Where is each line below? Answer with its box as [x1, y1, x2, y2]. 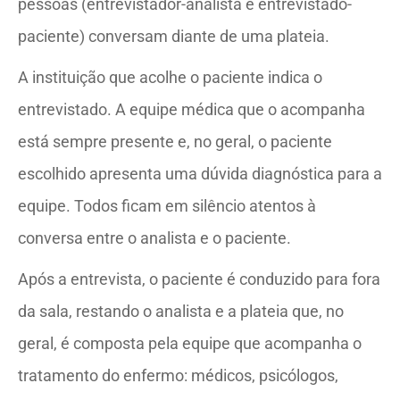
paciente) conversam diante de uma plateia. [18, 26, 329, 46]
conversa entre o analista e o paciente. [18, 228, 291, 247]
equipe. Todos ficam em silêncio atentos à [18, 196, 316, 215]
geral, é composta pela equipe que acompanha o [18, 333, 362, 353]
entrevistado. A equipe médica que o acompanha [18, 99, 365, 119]
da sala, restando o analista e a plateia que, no [18, 301, 344, 321]
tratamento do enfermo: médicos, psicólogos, [18, 365, 338, 385]
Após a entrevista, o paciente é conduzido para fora [18, 269, 380, 288]
